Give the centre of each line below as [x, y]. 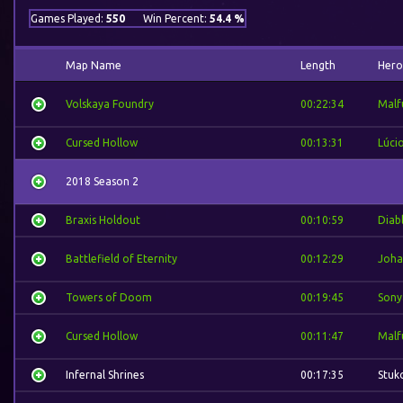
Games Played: [68, 18]
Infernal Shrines [105, 375]
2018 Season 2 [102, 181]
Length [318, 65]
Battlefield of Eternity [121, 259]
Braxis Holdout [103, 220]
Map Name [94, 65]
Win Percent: [176, 18]
